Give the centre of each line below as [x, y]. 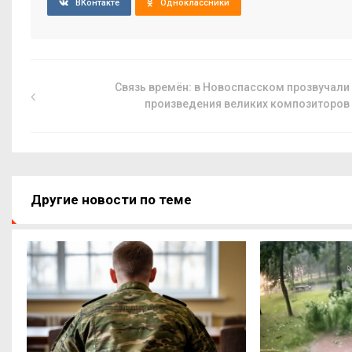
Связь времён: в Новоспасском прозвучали [233, 87]
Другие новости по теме [111, 199]
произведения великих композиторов [247, 103]
